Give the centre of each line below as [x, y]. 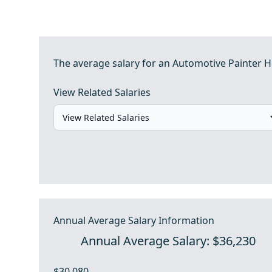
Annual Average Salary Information [134, 220]
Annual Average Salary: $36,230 [168, 241]
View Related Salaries [102, 92]
